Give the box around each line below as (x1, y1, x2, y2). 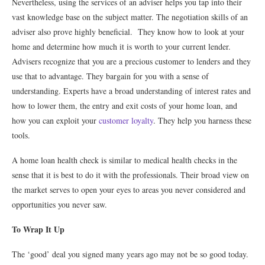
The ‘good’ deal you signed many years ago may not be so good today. (12, 248, 248, 260)
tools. (12, 130, 30, 141)
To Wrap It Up (12, 223, 64, 236)
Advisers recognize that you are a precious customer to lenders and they (12, 56, 251, 67)
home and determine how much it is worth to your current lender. (12, 41, 231, 53)
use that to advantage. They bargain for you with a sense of (12, 70, 209, 82)
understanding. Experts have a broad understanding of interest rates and (12, 85, 251, 97)
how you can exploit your (12, 115, 99, 127)
